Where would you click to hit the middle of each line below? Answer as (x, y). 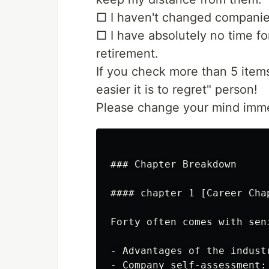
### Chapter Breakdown (174, 164)
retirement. (127, 53)
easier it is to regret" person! (177, 89)
